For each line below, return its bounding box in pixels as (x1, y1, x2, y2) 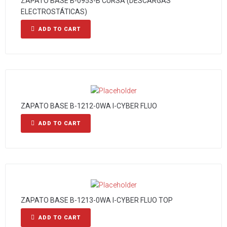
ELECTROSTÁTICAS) (21, 8, 87, 16)
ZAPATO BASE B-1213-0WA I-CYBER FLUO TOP (21, 196, 173, 204)
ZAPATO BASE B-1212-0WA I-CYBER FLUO (21, 102, 157, 110)
